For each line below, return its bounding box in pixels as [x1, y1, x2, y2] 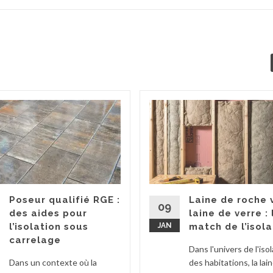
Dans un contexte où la [9, 257, 97, 268]
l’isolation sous [9, 221, 88, 232]
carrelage [9, 234, 61, 246]
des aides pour [9, 207, 87, 219]
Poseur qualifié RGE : [9, 194, 120, 205]
